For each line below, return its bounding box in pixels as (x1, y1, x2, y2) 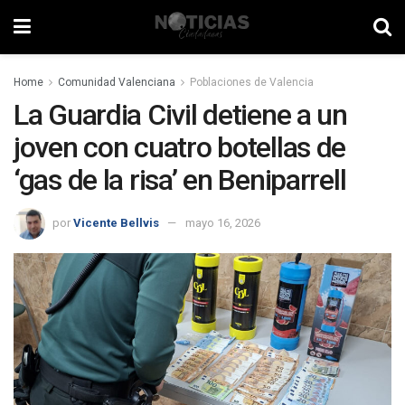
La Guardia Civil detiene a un (14, 98, 347, 132)
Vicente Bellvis (73, 215, 159, 230)
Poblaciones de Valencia (190, 76, 314, 89)
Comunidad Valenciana (58, 76, 175, 89)
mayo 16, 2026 (185, 215, 260, 230)
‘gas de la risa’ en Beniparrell (14, 163, 346, 197)
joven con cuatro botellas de (14, 130, 346, 165)
